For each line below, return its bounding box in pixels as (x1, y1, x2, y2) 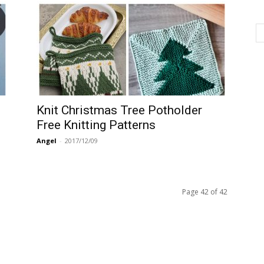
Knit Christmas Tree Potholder (37, 103, 202, 117)
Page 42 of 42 (182, 187, 227, 197)
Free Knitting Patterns (37, 118, 156, 132)
